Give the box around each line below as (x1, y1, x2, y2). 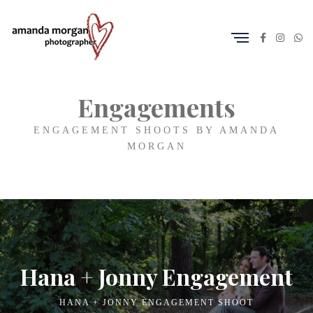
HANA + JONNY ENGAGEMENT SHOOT (59, 298, 254, 307)
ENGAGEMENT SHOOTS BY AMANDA (34, 125, 279, 136)
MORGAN (126, 141, 187, 152)
